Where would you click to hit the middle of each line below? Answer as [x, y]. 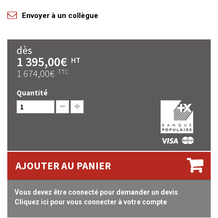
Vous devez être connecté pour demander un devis [96, 192]
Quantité [32, 93]
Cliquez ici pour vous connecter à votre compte [91, 202]
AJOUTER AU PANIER [63, 166]
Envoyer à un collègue [60, 16]
